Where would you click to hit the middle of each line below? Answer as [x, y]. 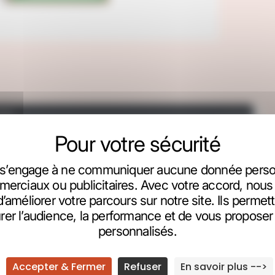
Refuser [143, 267]
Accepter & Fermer [59, 267]
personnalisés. [137, 231]
